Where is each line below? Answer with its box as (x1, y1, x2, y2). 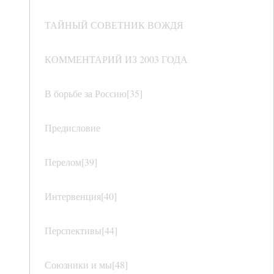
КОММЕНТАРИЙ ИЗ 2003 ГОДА (45, 53, 188, 66)
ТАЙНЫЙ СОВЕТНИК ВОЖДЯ (45, 18, 183, 32)
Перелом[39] (45, 155, 97, 169)
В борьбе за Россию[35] (45, 87, 143, 100)
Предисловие (45, 121, 100, 135)
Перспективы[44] (45, 224, 117, 237)
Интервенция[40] (45, 190, 117, 203)
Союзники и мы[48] (45, 258, 128, 272)
